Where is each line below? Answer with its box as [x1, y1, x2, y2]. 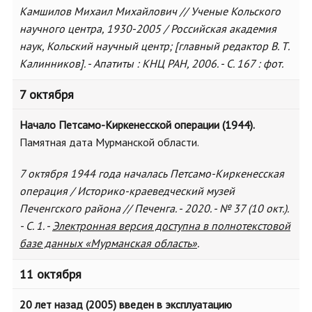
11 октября [19, 266, 81, 282]
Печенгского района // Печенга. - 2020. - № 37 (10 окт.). [19, 201, 288, 215]
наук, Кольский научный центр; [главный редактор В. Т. [19, 39, 289, 53]
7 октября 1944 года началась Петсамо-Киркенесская [19, 166, 284, 180]
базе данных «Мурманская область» [19, 236, 197, 250]
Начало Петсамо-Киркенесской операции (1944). [19, 118, 255, 132]
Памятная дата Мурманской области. [19, 135, 199, 149]
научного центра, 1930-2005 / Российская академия [19, 22, 276, 36]
